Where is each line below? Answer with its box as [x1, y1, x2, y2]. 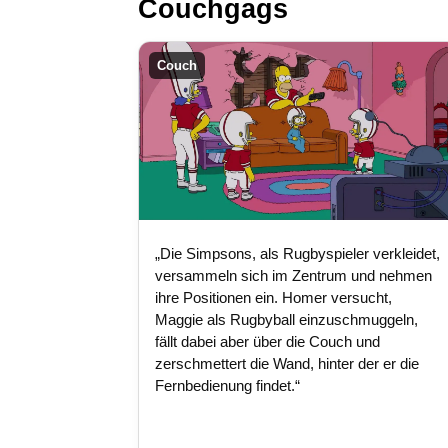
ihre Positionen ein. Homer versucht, [155, 289, 392, 307]
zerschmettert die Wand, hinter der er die [155, 355, 419, 373]
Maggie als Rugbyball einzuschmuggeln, [155, 311, 418, 329]
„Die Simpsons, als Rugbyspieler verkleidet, [155, 245, 440, 263]
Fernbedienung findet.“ [155, 377, 300, 395]
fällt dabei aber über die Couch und [155, 333, 380, 351]
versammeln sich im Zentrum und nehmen [155, 267, 432, 285]
